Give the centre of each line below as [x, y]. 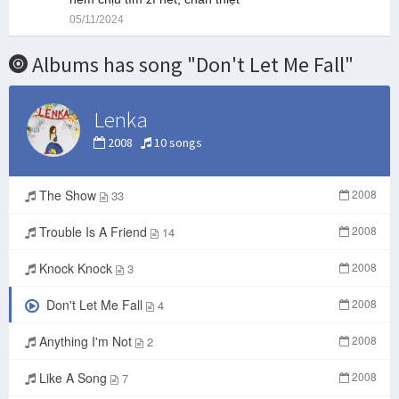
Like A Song [73, 378]
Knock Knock [76, 269]
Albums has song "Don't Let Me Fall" [191, 65]
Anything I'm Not [85, 342]
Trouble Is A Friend [93, 232]
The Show [68, 195]
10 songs [177, 143]
